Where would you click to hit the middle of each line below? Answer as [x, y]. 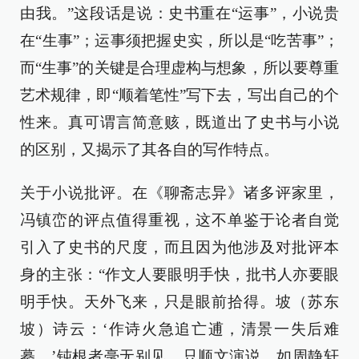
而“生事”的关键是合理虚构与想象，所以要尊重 [179, 68]
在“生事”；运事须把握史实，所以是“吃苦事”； [179, 41]
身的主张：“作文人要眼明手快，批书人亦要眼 [179, 275]
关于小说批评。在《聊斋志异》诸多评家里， [179, 193]
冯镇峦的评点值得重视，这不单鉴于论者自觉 [179, 220]
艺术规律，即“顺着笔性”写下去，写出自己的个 [179, 95]
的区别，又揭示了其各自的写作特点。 [149, 150]
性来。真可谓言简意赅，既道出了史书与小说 [179, 123]
